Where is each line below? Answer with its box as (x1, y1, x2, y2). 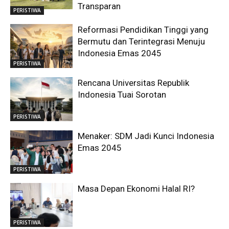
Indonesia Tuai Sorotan (78, 89, 167, 100)
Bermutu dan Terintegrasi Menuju (78, 36, 205, 47)
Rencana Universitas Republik (78, 77, 190, 88)
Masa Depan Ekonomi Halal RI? (78, 184, 195, 194)
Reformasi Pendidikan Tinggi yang (78, 25, 209, 35)
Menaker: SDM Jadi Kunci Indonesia (78, 130, 215, 141)
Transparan (78, 1, 121, 12)
